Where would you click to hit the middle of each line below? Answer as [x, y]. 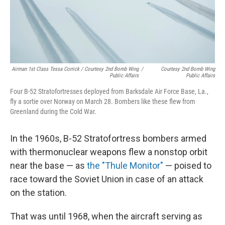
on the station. [38, 193]
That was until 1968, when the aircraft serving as [106, 216]
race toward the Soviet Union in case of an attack [107, 179]
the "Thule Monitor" [125, 166]
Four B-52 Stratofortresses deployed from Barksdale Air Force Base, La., [109, 92]
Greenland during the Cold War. [53, 112]
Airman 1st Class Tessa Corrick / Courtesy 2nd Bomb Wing [75, 69]
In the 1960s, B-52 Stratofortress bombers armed [108, 139]
